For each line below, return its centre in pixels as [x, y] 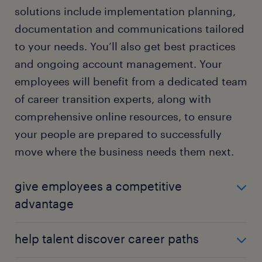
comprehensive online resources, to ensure [123, 116]
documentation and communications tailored [130, 29]
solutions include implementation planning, [125, 11]
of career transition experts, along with [113, 99]
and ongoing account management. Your [118, 64]
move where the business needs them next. [124, 151]
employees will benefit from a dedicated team [131, 81]
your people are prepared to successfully [118, 134]
